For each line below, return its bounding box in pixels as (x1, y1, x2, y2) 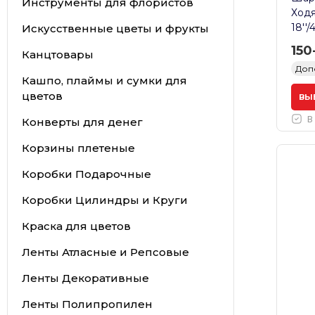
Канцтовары (21, 47, 94, 61)
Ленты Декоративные (21, 271, 149, 285)
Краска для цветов (21, 219, 131, 233)
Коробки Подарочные (21, 167, 151, 181)
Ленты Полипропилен (21, 297, 153, 311)
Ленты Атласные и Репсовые (21, 245, 189, 259)
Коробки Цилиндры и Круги (21, 193, 188, 207)
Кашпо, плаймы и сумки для (21, 73, 187, 87)
